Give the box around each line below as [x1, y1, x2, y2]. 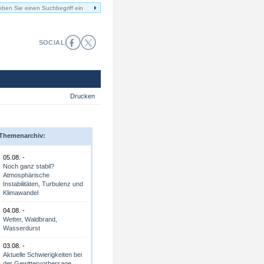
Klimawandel [3, 189, 38, 196]
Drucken [70, 93, 95, 100]
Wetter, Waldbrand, [3, 216, 57, 223]
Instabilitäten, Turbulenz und [3, 180, 83, 187]
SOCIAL [38, 38, 65, 46]
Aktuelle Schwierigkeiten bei [3, 251, 82, 258]
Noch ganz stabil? [3, 163, 54, 170]
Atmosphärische [3, 171, 49, 179]
